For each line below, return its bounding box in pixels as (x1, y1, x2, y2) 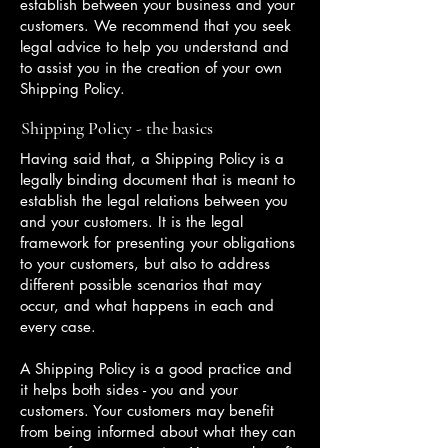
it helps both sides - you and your (20, 380, 238, 399)
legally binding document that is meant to (20, 170, 295, 189)
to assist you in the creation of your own (20, 58, 282, 77)
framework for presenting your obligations (20, 233, 295, 252)
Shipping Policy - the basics (21, 117, 213, 139)
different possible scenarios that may (20, 275, 261, 294)
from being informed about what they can (20, 422, 296, 441)
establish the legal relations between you (20, 191, 288, 210)
